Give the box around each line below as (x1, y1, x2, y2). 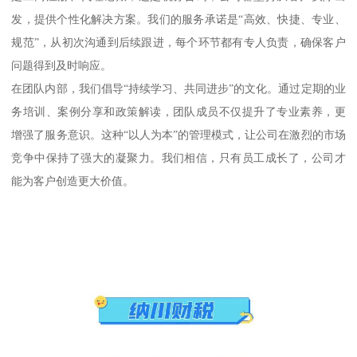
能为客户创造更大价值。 (11, 175, 135, 188)
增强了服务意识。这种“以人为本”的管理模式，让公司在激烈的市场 (11, 128, 346, 142)
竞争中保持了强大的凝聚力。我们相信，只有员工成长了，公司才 (11, 151, 346, 165)
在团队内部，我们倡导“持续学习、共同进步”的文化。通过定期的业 (11, 82, 346, 96)
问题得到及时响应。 (11, 59, 112, 73)
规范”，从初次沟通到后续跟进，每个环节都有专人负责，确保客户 (11, 36, 346, 49)
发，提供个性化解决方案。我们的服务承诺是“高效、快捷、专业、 (11, 13, 346, 26)
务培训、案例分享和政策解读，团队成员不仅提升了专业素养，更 (11, 105, 346, 119)
